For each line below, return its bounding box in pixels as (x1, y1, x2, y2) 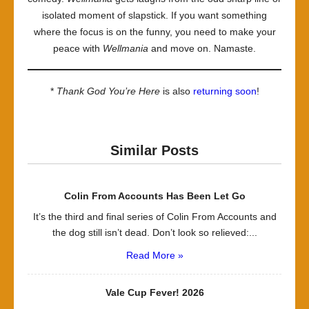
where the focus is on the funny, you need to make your (33, 26, 276, 37)
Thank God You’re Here (56, 85, 160, 97)
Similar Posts (110, 142, 199, 158)
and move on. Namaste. (148, 42, 256, 54)
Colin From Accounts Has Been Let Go (63, 190, 246, 201)
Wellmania (103, 42, 148, 54)
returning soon (192, 85, 257, 97)
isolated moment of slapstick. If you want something (42, 9, 267, 21)
